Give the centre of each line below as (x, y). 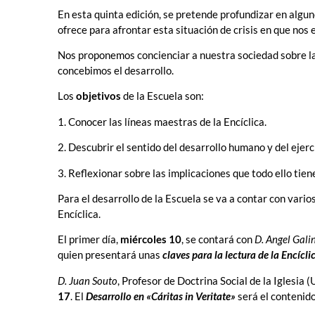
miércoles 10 (151, 239)
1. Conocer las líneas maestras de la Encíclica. (162, 121)
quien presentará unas (110, 255)
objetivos (98, 96)
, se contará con (218, 239)
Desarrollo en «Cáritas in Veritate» (161, 296)
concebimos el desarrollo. (116, 71)
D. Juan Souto (88, 280)
